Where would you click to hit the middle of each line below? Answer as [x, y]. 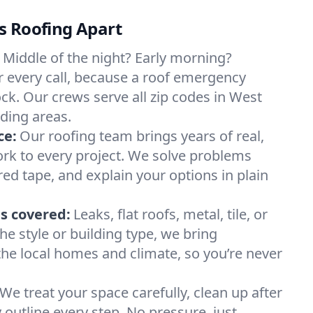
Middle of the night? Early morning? [117, 58]
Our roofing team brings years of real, [142, 136]
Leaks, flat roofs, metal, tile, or [170, 214]
